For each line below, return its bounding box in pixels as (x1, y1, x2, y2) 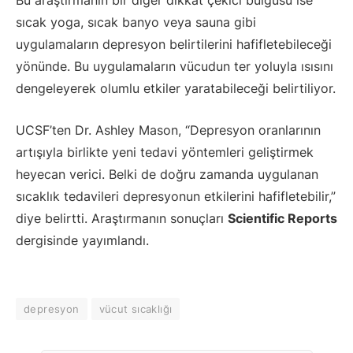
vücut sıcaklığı (98, 303, 173, 316)
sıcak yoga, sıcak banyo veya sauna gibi (16, 14, 256, 31)
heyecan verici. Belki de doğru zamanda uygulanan (16, 165, 318, 182)
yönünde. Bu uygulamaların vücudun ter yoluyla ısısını (16, 58, 333, 75)
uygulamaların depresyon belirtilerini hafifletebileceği (16, 36, 332, 53)
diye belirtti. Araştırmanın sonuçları (16, 210, 228, 226)
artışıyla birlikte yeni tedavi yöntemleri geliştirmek (16, 143, 314, 160)
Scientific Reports (228, 210, 337, 226)
